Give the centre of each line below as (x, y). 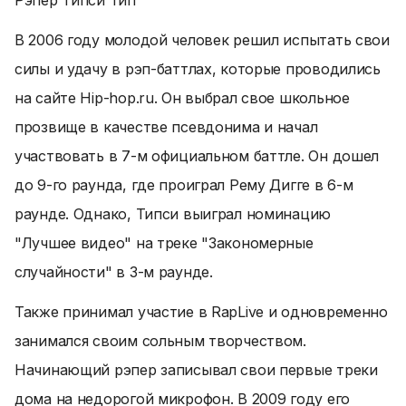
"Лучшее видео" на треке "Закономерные (164, 243)
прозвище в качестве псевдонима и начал (166, 127)
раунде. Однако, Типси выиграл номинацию (173, 214)
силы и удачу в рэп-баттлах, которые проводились (198, 69)
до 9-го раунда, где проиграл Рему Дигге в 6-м (184, 185)
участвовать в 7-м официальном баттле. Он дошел (197, 156)
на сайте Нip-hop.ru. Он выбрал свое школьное (182, 98)
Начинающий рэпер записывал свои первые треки (196, 370)
